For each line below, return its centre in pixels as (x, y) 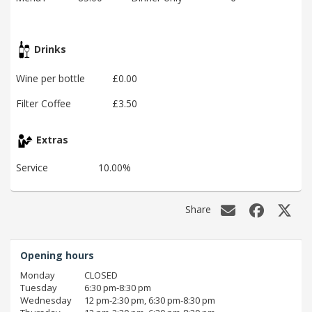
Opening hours (57, 256)
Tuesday (39, 288)
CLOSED (101, 275)
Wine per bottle (50, 78)
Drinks (49, 49)
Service (32, 167)
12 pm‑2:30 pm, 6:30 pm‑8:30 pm (150, 301)
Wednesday (46, 301)
